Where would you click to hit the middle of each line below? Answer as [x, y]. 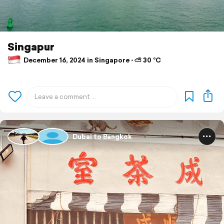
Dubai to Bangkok [102, 136]
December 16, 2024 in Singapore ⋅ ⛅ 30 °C [91, 60]
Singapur [31, 47]
